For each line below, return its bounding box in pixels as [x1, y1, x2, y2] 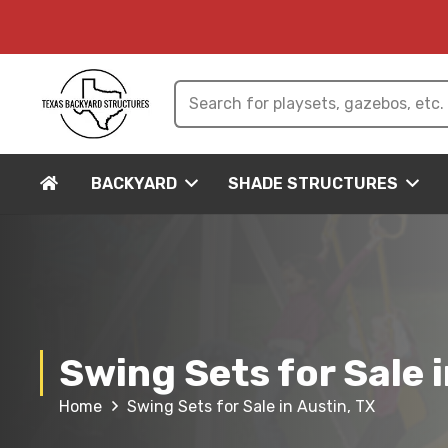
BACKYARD [90, 174, 177, 193]
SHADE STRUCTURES [228, 174, 399, 193]
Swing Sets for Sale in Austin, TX [127, 397, 376, 416]
